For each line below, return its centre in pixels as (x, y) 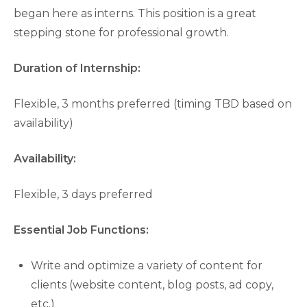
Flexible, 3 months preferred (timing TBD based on (153, 104)
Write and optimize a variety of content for (147, 266)
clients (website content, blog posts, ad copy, (152, 285)
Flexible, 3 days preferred (83, 194)
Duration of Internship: (77, 68)
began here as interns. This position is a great (135, 13)
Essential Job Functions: (81, 230)
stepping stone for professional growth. (121, 33)
